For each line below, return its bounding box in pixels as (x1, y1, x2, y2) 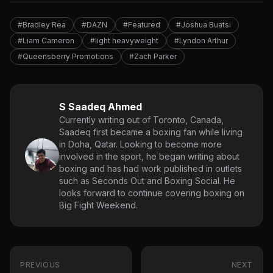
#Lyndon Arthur (174, 36, 228, 46)
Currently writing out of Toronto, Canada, (59, 115, 224, 126)
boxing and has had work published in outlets (59, 163, 242, 174)
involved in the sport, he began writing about (59, 151, 239, 162)
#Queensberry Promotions (18, 52, 113, 62)
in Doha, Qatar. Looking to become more (59, 139, 222, 150)
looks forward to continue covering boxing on (59, 188, 244, 199)
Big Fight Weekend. (59, 200, 138, 211)
